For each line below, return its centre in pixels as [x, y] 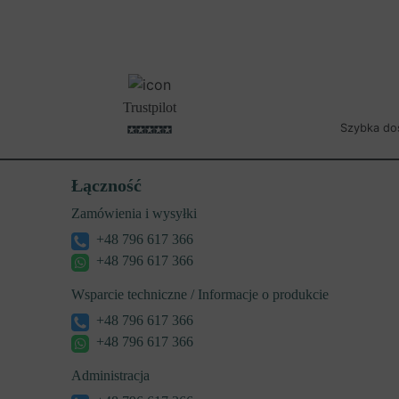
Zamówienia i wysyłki [134, 214]
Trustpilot [150, 108]
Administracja [110, 376]
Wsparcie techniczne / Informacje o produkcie [200, 295]
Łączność [106, 186]
